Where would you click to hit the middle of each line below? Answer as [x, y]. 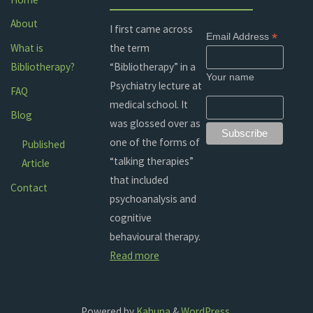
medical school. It [149, 104]
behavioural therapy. [155, 236]
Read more [134, 255]
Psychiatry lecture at [156, 85]
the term [130, 48]
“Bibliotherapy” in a [153, 66]
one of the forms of [155, 142]
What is [27, 48]
